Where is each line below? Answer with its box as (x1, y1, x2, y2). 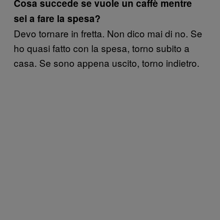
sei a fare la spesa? (14, 12, 101, 25)
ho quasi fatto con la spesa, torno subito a (14, 41, 190, 55)
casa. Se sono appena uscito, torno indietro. (14, 56, 199, 69)
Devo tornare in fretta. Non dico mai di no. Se (14, 27, 202, 40)
